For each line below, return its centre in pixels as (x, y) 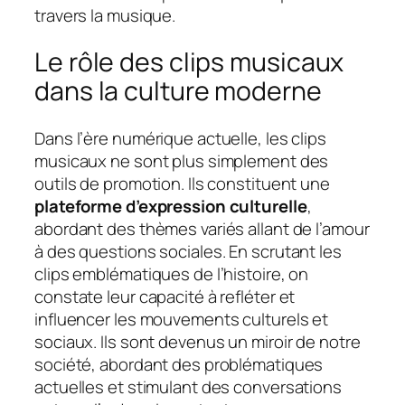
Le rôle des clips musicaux (189, 62)
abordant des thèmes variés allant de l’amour (202, 228)
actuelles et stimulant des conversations (188, 386)
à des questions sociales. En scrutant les (188, 251)
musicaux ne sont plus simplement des (182, 160)
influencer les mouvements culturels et (182, 319)
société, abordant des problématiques (179, 364)
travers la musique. (105, 15)
